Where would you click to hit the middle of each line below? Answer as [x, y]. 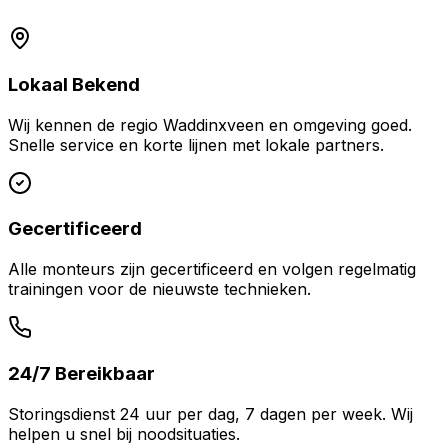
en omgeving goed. [338, 124]
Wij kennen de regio [85, 124]
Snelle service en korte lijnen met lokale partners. [196, 144]
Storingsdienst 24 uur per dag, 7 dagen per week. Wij [210, 413]
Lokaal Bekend [74, 84]
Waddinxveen [213, 124]
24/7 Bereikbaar [81, 373]
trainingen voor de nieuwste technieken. [159, 289]
